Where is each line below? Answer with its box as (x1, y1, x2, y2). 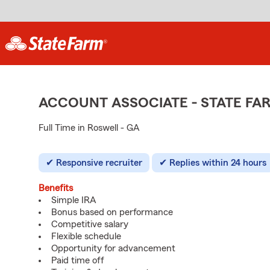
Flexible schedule (51, 231, 121, 241)
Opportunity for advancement (51, 243, 175, 253)
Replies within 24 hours (169, 158, 266, 168)
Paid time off (51, 256, 104, 265)
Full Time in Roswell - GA (39, 123, 140, 133)
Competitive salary (51, 219, 128, 229)
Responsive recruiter (56, 158, 142, 168)
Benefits (39, 183, 73, 193)
